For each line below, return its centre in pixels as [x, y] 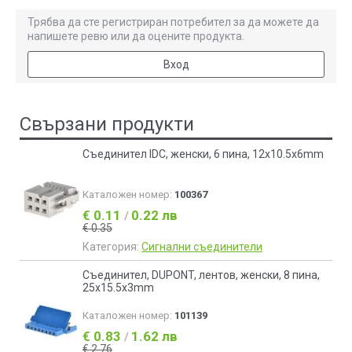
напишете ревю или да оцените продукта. [136, 36]
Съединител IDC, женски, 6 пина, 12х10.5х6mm [203, 154]
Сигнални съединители [202, 247]
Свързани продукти [107, 124]
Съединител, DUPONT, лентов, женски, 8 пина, [201, 275]
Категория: [112, 247]
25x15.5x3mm [118, 288]
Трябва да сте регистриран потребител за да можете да [173, 22]
